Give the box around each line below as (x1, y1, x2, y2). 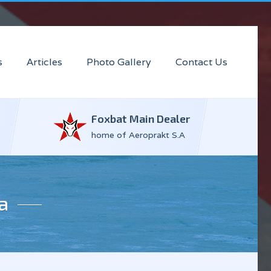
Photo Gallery (87, 56, 151, 69)
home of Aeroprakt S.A (91, 129, 185, 140)
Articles (27, 56, 62, 69)
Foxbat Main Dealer (91, 112, 190, 125)
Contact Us (175, 56, 227, 69)
